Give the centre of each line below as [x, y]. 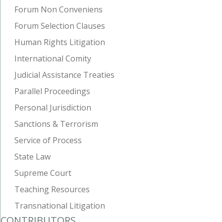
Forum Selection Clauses [60, 26]
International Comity [53, 59]
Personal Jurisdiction [53, 108]
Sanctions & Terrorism [56, 124]
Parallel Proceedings [52, 91]
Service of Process [48, 140]
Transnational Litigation [60, 206]
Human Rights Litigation [60, 42]
